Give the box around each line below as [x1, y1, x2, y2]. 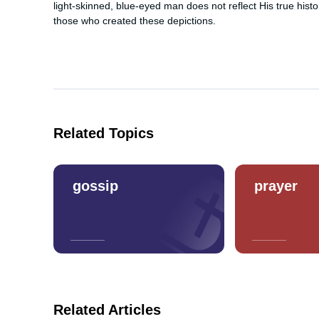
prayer [254, 177, 298, 194]
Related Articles [53, 302, 161, 318]
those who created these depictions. [53, 16, 216, 27]
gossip [73, 177, 118, 194]
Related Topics [53, 125, 154, 141]
